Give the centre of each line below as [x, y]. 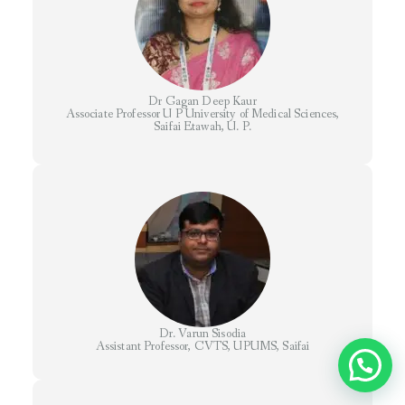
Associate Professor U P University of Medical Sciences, [202, 114]
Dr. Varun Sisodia [202, 334]
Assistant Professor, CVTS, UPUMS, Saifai [202, 347]
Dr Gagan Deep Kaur [202, 102]
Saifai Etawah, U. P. [202, 127]
